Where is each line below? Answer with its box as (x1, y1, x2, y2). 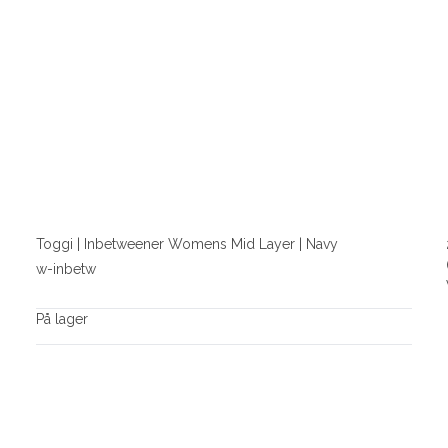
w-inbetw (35, 260, 96, 277)
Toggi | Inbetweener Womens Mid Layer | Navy (35, 236, 338, 253)
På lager (35, 310, 88, 327)
